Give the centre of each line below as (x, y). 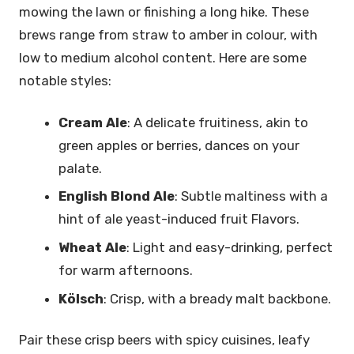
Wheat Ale (93, 247)
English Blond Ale (117, 196)
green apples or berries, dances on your (179, 145)
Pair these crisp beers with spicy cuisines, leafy (164, 340)
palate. (82, 168)
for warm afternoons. (128, 270)
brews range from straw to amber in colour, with (168, 35)
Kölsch (81, 298)
